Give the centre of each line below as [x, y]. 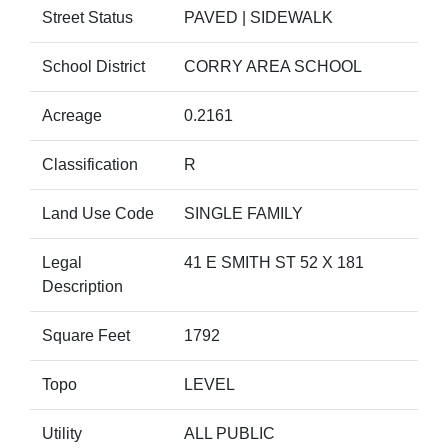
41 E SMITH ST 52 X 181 [274, 262]
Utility [62, 433]
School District [93, 66]
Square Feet [86, 335]
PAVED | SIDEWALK [258, 17]
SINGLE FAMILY [243, 213]
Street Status [87, 17]
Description [82, 286]
